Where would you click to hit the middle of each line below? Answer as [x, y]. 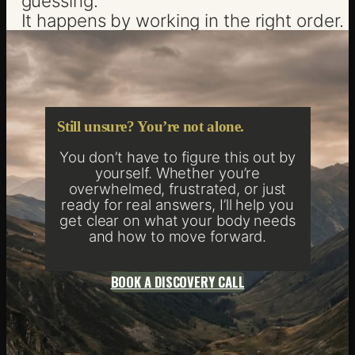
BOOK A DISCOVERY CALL [177, 281]
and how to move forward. [177, 237]
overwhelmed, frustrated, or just [177, 189]
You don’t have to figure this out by [177, 157]
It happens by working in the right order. [183, 20]
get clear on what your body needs [177, 221]
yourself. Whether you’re [177, 173]
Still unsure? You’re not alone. [151, 126]
